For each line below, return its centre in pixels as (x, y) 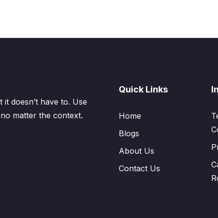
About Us (136, 151)
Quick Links (143, 89)
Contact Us (139, 168)
